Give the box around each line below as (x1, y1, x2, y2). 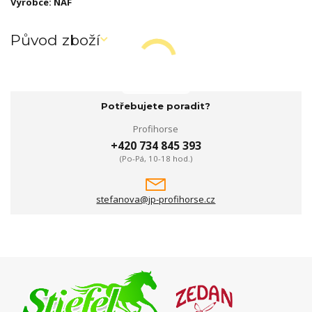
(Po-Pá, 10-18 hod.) (119, 153, 192, 164)
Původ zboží (10, 31, 100, 49)
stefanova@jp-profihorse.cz (96, 193, 216, 205)
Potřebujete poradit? (101, 100, 211, 111)
